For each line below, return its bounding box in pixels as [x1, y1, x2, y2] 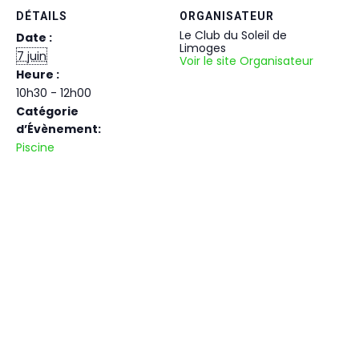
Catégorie [16, 103, 79, 120]
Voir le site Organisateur [179, 53, 313, 70]
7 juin [17, 48, 46, 65]
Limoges [179, 40, 226, 57]
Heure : [16, 67, 59, 83]
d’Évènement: [16, 121, 101, 138]
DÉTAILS [16, 10, 67, 23]
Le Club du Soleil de [179, 27, 287, 44]
